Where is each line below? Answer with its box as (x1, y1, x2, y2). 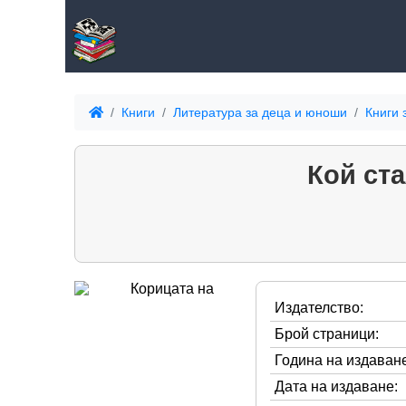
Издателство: (275, 299, 363, 315)
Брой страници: (275, 325, 379, 342)
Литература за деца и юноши (173, 105, 347, 121)
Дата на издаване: (275, 378, 398, 394)
